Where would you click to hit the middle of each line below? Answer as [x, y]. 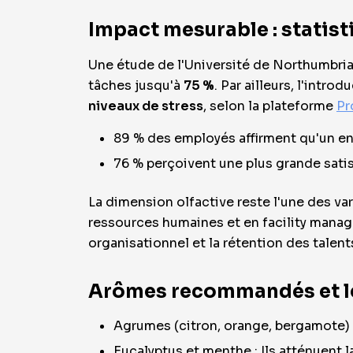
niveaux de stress [146, 106]
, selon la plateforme [270, 106]
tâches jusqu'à [136, 85]
